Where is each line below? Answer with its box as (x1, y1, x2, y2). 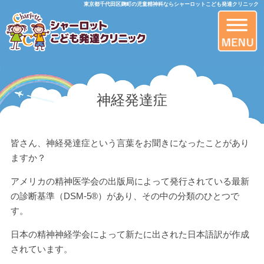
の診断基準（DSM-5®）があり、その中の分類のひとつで (10, 191, 239, 201)
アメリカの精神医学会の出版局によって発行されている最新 (10, 176, 249, 186)
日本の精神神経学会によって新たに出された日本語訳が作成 (10, 229, 249, 239)
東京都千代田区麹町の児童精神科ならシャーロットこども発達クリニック (84, 1, 259, 7)
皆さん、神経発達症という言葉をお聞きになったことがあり (10, 138, 249, 148)
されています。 (10, 244, 72, 254)
